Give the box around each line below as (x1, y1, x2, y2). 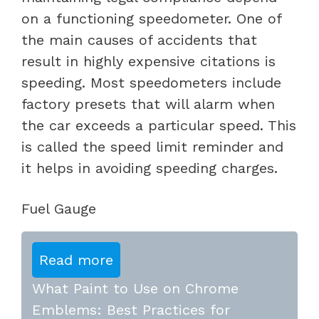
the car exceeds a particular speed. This (21, 116, 296, 134)
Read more (39, 251, 113, 268)
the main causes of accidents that (21, 31, 257, 48)
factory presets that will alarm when (21, 95, 275, 113)
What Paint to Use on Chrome (32, 279, 239, 297)
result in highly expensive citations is (21, 52, 276, 70)
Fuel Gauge (21, 199, 96, 217)
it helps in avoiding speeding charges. (21, 159, 278, 177)
